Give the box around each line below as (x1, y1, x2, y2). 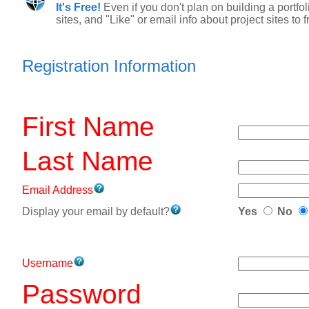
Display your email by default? (22, 206, 170, 217)
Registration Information (22, 57, 196, 75)
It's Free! (56, 1, 101, 13)
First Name (22, 112, 154, 141)
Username (22, 257, 73, 269)
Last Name (22, 146, 153, 176)
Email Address (22, 184, 93, 196)
